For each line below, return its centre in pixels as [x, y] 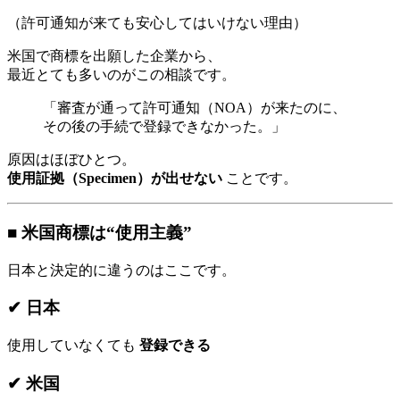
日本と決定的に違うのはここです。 [121, 270]
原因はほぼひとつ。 [71, 160]
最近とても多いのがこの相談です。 [121, 75]
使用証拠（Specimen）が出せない [115, 179]
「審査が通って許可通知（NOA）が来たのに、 [195, 108]
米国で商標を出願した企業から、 [114, 56]
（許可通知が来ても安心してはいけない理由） [157, 23]
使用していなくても [73, 346]
